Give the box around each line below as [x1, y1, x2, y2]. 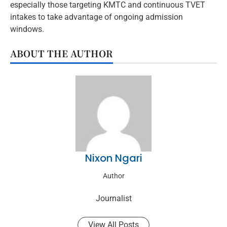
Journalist [95, 194, 132, 204]
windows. [10, 24, 44, 34]
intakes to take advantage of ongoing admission [10, 12, 183, 22]
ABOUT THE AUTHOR [10, 47, 113, 60]
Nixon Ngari [85, 151, 142, 166]
